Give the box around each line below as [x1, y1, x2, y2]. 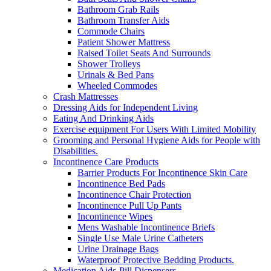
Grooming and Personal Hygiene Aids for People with [53, 134, 260, 145]
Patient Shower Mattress [77, 36, 170, 47]
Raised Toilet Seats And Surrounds [77, 47, 211, 58]
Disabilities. [53, 145, 98, 156]
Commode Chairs [77, 25, 145, 36]
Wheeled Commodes [77, 80, 157, 91]
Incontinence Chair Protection [77, 189, 191, 200]
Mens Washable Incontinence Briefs [77, 221, 215, 232]
